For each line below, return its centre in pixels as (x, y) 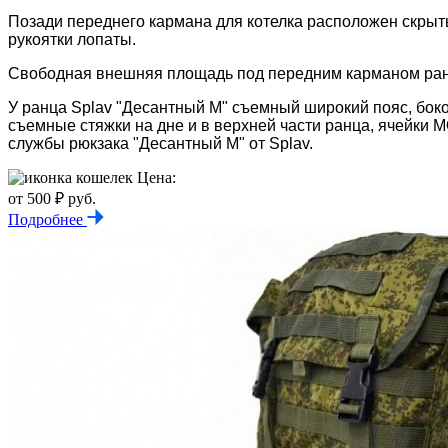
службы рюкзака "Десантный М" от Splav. (160, 143)
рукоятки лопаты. (72, 39)
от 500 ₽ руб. (52, 198)
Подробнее (47, 219)
